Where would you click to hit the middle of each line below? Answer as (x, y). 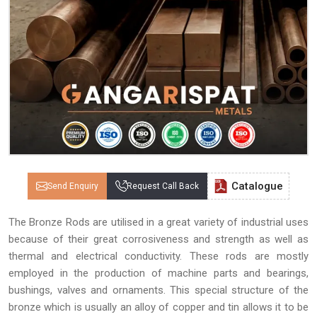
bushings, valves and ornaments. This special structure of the (158, 290)
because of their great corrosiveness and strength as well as (158, 239)
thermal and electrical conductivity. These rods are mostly (158, 256)
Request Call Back (163, 186)
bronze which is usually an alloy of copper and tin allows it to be (158, 307)
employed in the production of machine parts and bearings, (158, 273)
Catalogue (257, 186)
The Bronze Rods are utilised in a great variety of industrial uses (158, 222)
